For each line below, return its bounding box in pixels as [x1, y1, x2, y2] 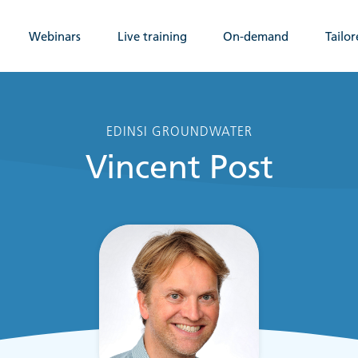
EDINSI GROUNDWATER [105, 123, 253, 139]
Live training [117, 28, 187, 44]
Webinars [29, 28, 82, 44]
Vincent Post [85, 148, 273, 187]
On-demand [223, 28, 289, 44]
